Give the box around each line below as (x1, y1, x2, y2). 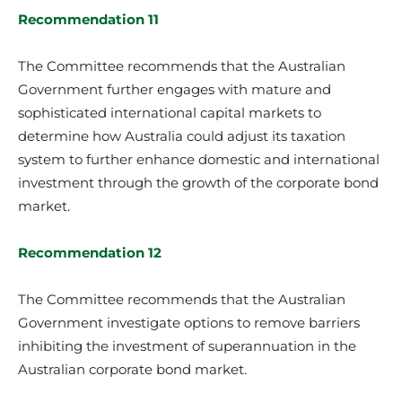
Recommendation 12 (18, 243, 162, 261)
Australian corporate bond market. (18, 360, 247, 378)
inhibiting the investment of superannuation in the (18, 336, 356, 354)
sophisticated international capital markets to (18, 103, 321, 121)
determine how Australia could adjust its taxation (18, 127, 345, 144)
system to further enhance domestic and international (18, 150, 380, 168)
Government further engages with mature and (18, 80, 331, 98)
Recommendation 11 (18, 10, 159, 28)
